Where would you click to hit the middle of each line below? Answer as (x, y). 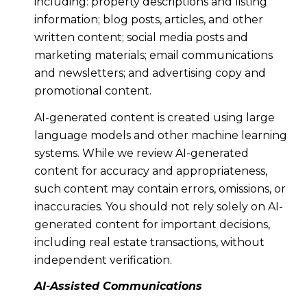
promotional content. (93, 91)
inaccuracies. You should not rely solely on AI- (158, 206)
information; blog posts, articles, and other (148, 20)
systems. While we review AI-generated (141, 153)
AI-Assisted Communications (118, 286)
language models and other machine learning (160, 135)
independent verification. (103, 260)
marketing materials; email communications (153, 56)
